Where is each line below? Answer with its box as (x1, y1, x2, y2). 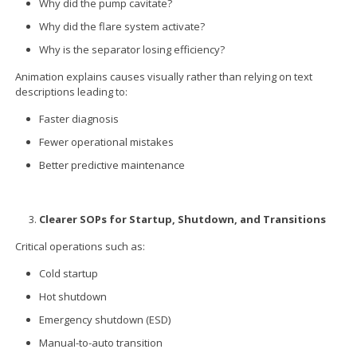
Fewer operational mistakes (39, 134, 175, 149)
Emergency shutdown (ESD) (39, 312, 171, 327)
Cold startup (39, 265, 99, 280)
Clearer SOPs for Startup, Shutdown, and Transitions (39, 211, 327, 226)
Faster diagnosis (39, 111, 120, 126)
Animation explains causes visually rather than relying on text (15, 69, 313, 84)
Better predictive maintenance (39, 157, 186, 172)
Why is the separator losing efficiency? (39, 41, 226, 57)
